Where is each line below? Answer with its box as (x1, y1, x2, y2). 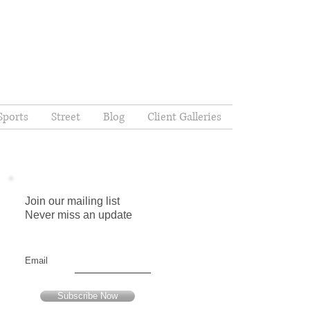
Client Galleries (147, 109, 221, 125)
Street (51, 109, 80, 125)
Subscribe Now (57, 291, 118, 301)
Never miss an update (25, 209, 132, 221)
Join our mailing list (25, 195, 120, 207)
